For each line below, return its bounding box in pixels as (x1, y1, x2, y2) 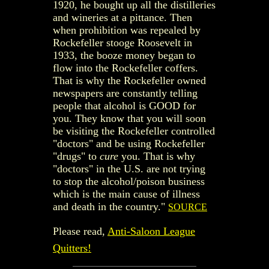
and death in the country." (53, 200, 168, 213)
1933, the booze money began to (53, 49, 195, 61)
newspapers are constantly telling (53, 86, 198, 99)
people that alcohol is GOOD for (53, 99, 196, 112)
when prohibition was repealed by (53, 23, 201, 36)
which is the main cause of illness (53, 187, 200, 200)
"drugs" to (53, 150, 100, 162)
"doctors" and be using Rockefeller (53, 137, 205, 150)
